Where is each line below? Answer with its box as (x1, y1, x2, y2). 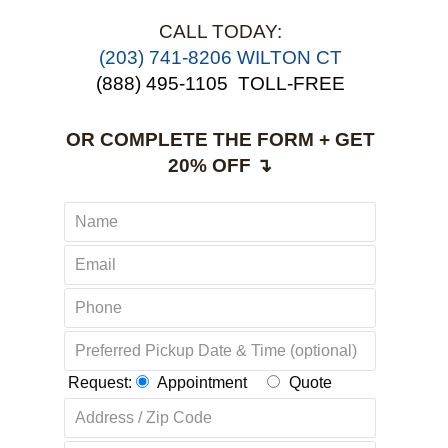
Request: (64, 374, 136, 391)
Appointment (157, 374, 247, 391)
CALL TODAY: (158, 21, 282, 42)
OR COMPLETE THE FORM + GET (65, 129, 375, 150)
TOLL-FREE (237, 73, 345, 94)
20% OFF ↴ (168, 155, 272, 176)
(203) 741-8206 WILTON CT (98, 47, 342, 68)
